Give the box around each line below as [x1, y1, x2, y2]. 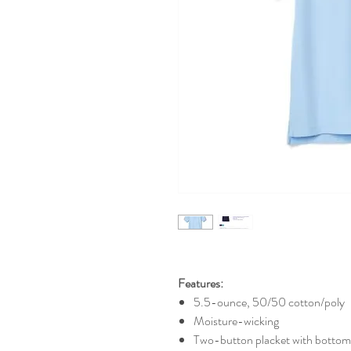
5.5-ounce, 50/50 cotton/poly [194, 292, 345, 311]
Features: [178, 273, 223, 292]
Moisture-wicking [194, 311, 279, 330]
